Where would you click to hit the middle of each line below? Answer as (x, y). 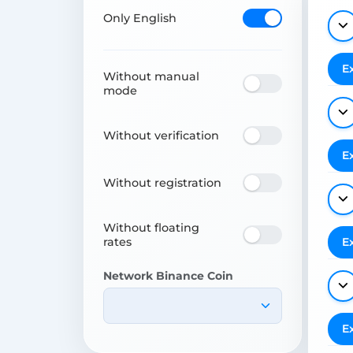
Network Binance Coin (168, 275)
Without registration (162, 182)
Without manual (151, 76)
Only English (140, 18)
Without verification (161, 135)
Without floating (151, 227)
